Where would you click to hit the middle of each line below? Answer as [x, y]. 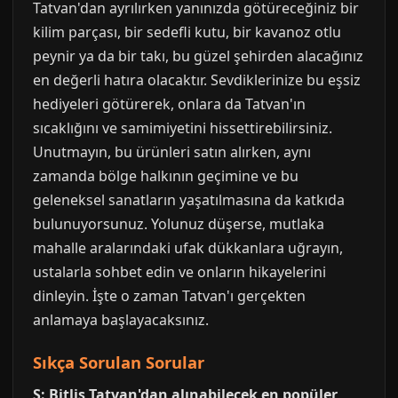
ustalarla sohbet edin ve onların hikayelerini [179, 272]
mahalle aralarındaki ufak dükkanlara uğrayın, [188, 248]
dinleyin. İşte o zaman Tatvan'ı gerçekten [169, 296]
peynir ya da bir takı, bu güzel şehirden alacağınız [198, 56]
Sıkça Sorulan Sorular [119, 362]
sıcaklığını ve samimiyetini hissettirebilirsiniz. [183, 128]
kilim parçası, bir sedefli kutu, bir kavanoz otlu [187, 32]
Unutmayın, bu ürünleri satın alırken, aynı [172, 152]
